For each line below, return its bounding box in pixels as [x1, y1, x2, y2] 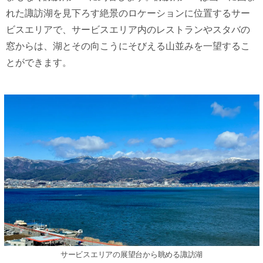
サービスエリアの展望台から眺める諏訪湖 [60, 250, 203, 259]
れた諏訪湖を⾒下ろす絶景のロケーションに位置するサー [6, 8, 250, 18]
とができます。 [6, 57, 72, 68]
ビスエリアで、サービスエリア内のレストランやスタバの [6, 24, 250, 35]
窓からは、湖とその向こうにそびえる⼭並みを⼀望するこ [6, 41, 250, 51]
